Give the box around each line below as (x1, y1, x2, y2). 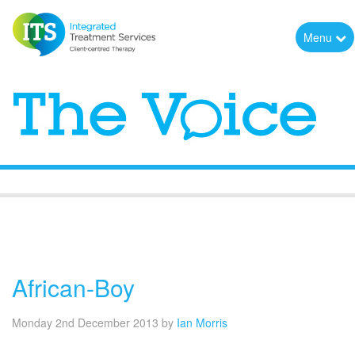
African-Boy (12, 269, 135, 304)
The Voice (271, 223, 324, 240)
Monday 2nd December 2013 (12, 314, 158, 330)
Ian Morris (177, 314, 227, 330)
